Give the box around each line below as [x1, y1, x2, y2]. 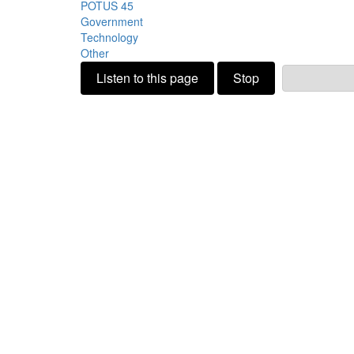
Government [81, 13, 143, 29]
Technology [81, 28, 138, 45]
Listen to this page [96, 68, 198, 87]
